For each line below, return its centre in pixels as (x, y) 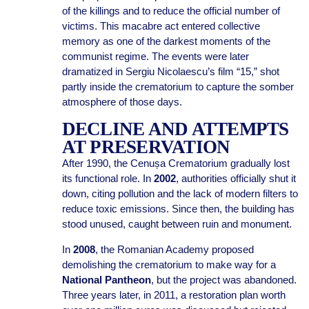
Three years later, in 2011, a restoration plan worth (173, 295)
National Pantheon (106, 280)
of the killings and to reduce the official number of (171, 11)
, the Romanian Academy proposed (174, 249)
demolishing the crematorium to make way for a (169, 265)
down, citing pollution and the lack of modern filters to (180, 193)
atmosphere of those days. (122, 102)
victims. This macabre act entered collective (161, 26)
